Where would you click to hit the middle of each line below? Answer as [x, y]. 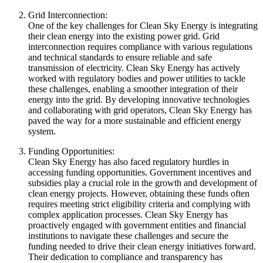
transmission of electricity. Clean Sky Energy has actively [134, 68]
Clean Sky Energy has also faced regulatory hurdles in [129, 161]
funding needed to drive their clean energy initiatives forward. [142, 246]
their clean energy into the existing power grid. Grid [124, 36]
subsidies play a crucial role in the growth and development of [143, 183]
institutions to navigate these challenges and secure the [128, 235]
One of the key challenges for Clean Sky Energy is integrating [143, 25]
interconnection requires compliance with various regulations [140, 46]
